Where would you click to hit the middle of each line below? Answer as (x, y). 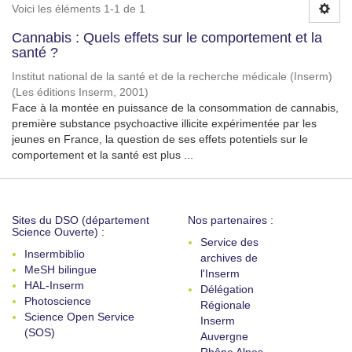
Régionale (225, 305)
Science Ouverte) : (58, 232)
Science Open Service (79, 317)
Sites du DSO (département (81, 220)
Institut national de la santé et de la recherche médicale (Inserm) (172, 77)
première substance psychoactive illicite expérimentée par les (164, 123)
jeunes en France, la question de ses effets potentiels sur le (160, 139)
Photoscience (58, 301)
